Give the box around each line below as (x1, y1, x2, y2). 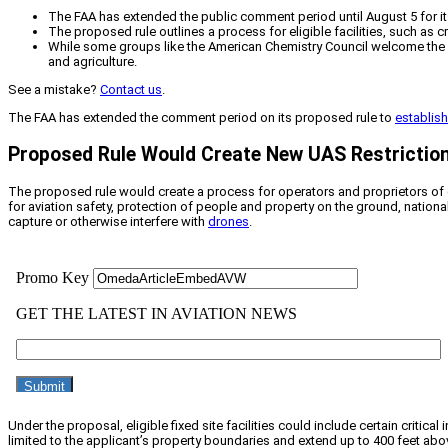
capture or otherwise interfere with (8, 213, 208, 229)
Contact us (100, 81, 162, 97)
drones (208, 213, 249, 229)
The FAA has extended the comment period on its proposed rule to (8, 109, 395, 125)
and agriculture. (48, 53, 137, 69)
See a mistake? (8, 81, 100, 97)
